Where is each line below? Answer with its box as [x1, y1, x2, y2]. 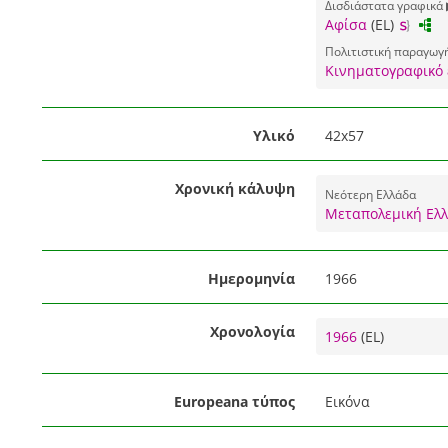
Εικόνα [324, 391, 370, 411]
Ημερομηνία [207, 268, 295, 288]
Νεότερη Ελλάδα [324, 185, 416, 202]
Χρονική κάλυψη [174, 178, 295, 198]
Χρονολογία [209, 321, 295, 341]
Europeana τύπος [173, 391, 295, 411]
